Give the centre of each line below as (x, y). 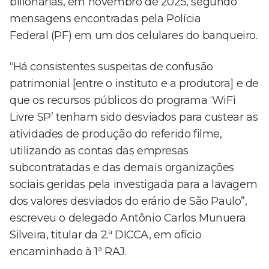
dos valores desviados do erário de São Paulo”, (128, 201)
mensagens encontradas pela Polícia (105, 19)
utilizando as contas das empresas (99, 151)
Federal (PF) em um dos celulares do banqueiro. (134, 36)
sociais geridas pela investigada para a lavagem (134, 185)
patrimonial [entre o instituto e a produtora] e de (134, 84)
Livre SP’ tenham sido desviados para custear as (134, 117)
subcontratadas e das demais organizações (122, 168)
